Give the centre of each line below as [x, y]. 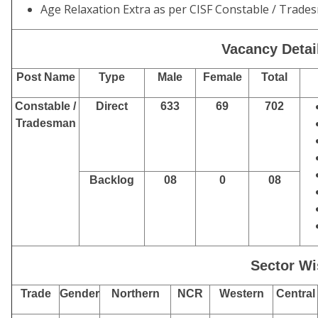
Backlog [112, 180]
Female [222, 77]
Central [295, 294]
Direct [112, 106]
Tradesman [45, 123]
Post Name [45, 77]
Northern [135, 294]
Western [241, 294]
